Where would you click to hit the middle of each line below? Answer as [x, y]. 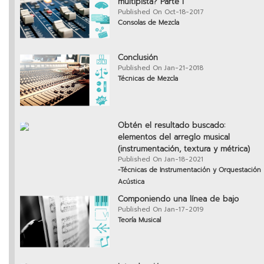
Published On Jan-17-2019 [161, 210]
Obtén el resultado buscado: [171, 126]
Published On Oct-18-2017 [161, 12]
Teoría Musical [139, 220]
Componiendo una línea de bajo [178, 199]
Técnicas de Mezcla [148, 79]
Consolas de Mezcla [148, 23]
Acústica [131, 182]
